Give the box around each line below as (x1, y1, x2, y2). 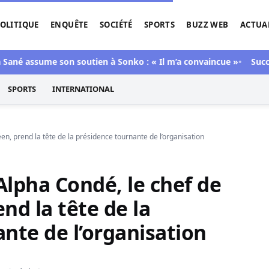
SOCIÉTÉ (99, 171, 133, 182)
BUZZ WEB (186, 171, 229, 182)
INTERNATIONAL (52, 235, 114, 247)
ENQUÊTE (50, 171, 88, 182)
